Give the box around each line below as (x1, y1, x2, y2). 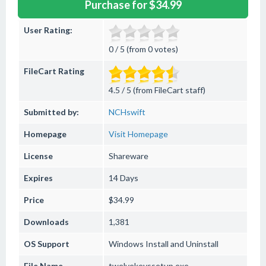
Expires (24, 173, 53, 183)
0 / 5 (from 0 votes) (109, 44, 178, 54)
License (24, 151, 53, 161)
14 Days (109, 173, 138, 183)
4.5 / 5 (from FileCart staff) (109, 85, 205, 95)
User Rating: (24, 25, 72, 35)
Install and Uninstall (144, 239, 218, 249)
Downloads (24, 217, 69, 227)
